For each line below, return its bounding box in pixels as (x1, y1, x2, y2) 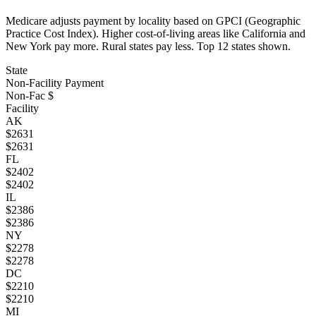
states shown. (229, 39, 291, 52)
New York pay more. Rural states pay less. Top (6, 39, 217, 52)
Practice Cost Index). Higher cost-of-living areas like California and (6, 27, 305, 39)
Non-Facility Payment (6, 76, 104, 89)
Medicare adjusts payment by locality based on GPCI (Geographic (6, 14, 300, 27)
